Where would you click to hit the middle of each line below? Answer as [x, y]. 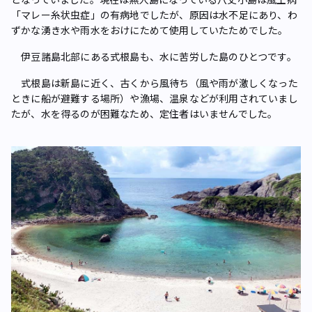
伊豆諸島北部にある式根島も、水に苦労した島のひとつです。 [154, 56]
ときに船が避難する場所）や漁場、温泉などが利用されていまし [155, 98]
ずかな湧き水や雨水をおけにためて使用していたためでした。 [150, 30]
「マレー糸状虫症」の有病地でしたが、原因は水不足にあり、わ [154, 14]
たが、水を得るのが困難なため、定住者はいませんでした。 [145, 113]
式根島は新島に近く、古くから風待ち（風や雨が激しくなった [155, 83]
